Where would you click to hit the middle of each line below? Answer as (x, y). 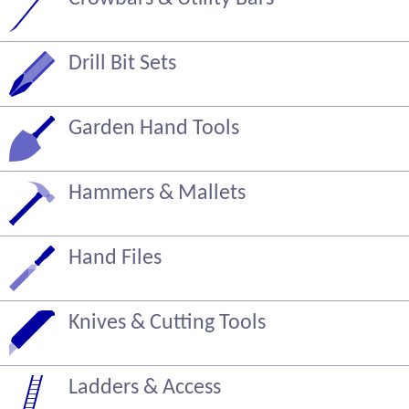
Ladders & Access (145, 388)
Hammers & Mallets (157, 194)
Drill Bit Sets (122, 64)
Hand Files (115, 258)
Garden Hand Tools (154, 129)
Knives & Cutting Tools (167, 323)
